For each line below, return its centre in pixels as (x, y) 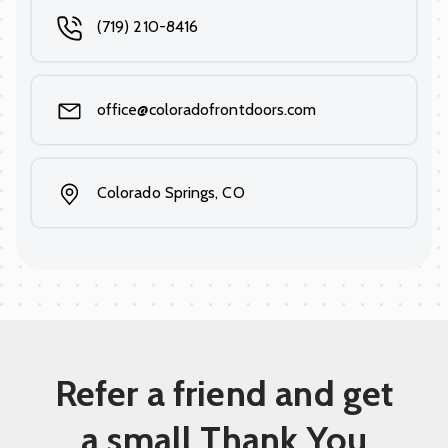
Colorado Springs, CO (171, 192)
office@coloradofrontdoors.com (207, 109)
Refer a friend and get (224, 392)
